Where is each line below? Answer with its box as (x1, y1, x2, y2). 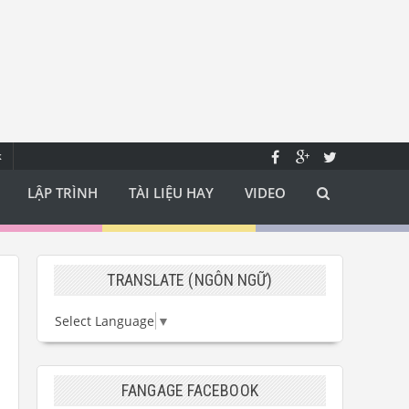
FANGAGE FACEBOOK (121, 381, 258, 401)
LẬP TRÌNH (27, 184, 98, 202)
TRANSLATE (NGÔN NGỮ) (107, 270, 273, 289)
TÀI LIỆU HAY (129, 184, 214, 202)
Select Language (55, 312, 154, 330)
